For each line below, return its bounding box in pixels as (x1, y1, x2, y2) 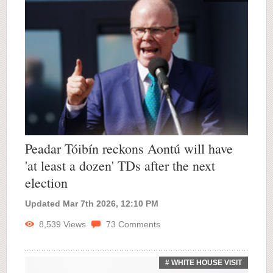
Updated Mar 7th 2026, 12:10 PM (25, 198, 158, 208)
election (25, 173, 68, 191)
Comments (116, 219, 160, 229)
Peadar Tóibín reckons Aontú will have (25, 139, 233, 157)
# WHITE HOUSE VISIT (165, 258, 242, 267)
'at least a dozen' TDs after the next (25, 156, 215, 174)
